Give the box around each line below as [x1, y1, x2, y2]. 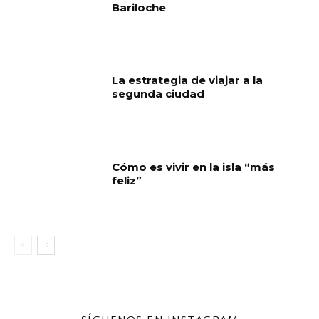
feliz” [112, 174, 142, 188]
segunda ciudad [112, 87, 205, 101]
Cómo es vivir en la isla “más [112, 160, 276, 174]
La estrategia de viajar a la [112, 73, 263, 88]
